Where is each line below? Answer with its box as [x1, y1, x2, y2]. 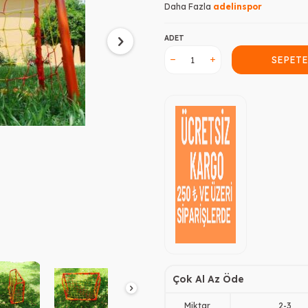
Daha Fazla [164, 1, 213, 12]
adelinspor [213, 1, 262, 12]
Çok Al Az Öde [173, 273, 244, 285]
